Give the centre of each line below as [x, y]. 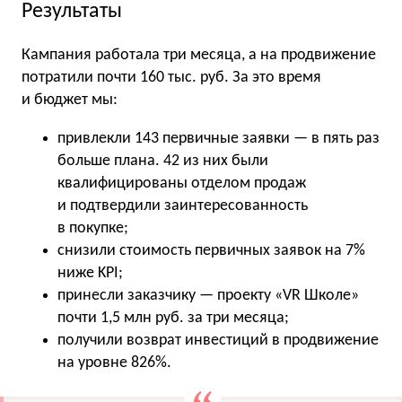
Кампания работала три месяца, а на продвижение [199, 56]
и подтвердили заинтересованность [183, 206]
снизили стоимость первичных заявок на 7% [211, 251]
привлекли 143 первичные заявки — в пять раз [218, 139]
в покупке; [93, 229]
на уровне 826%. [114, 363]
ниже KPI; [90, 274]
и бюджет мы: [70, 100]
